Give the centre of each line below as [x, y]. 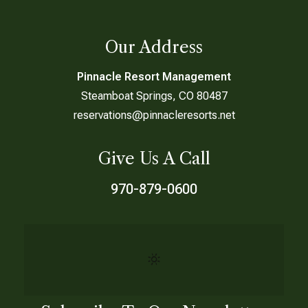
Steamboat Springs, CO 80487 [154, 96]
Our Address [154, 47]
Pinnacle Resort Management [154, 77]
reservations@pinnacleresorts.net [154, 115]
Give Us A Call [154, 158]
